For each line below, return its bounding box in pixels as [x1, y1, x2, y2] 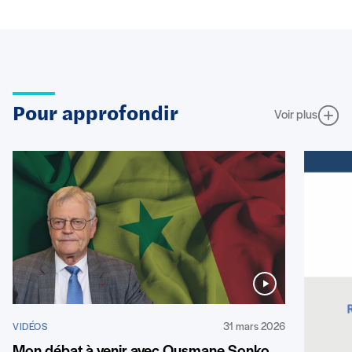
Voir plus [274, 109, 317, 123]
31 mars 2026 [222, 321, 285, 334]
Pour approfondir [13, 104, 178, 126]
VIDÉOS [13, 322, 47, 333]
